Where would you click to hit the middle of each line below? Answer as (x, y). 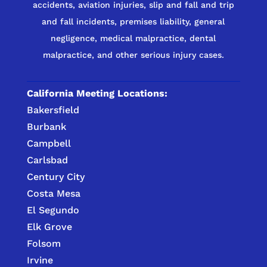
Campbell (49, 143)
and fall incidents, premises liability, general (133, 21)
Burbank (46, 126)
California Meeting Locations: (97, 93)
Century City (55, 176)
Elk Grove (49, 226)
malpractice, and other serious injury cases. (133, 55)
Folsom (44, 243)
